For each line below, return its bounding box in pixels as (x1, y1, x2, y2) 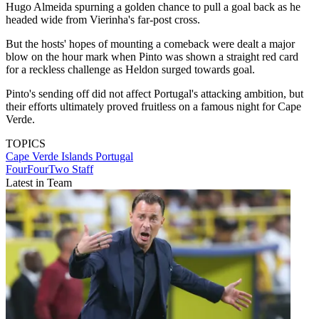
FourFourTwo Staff (6, 163, 93, 176)
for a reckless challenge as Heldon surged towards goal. (6, 63, 255, 76)
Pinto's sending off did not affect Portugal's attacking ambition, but (6, 88, 303, 100)
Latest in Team (6, 177, 72, 189)
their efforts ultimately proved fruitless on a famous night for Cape (6, 100, 301, 113)
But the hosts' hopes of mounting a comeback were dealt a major (6, 38, 295, 51)
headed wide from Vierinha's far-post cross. (6, 14, 200, 26)
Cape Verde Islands (6, 150, 95, 163)
